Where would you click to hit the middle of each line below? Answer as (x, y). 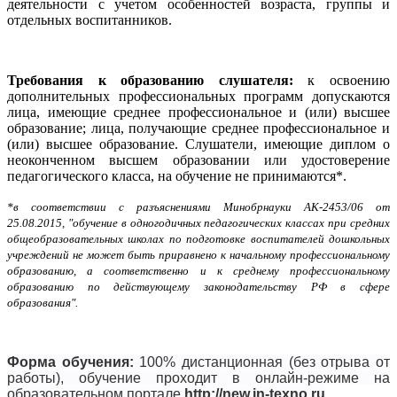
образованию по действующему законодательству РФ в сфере (198, 287)
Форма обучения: (74, 362)
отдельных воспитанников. (90, 20)
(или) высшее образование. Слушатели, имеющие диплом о (198, 144)
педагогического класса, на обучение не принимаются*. (177, 176)
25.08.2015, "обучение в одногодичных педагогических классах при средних (198, 223)
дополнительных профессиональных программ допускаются (198, 97)
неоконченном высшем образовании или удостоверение (198, 160)
